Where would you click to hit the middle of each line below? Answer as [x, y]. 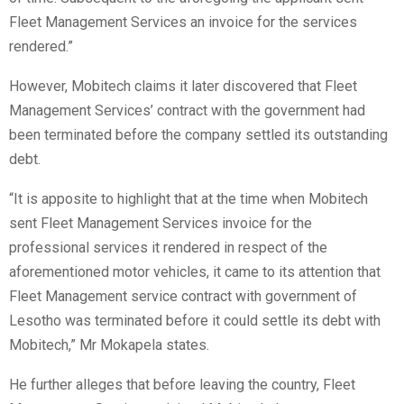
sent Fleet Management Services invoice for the [161, 224]
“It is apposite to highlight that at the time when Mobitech [188, 199]
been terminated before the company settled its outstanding [198, 135]
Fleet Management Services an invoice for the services [183, 23]
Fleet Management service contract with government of [183, 297]
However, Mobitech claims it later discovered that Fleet [183, 87]
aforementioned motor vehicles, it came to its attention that [195, 272]
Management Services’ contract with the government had [187, 111]
